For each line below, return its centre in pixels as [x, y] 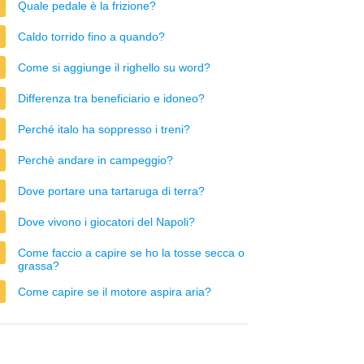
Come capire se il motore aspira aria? [115, 292]
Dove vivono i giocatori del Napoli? [106, 222]
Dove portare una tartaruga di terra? [111, 191]
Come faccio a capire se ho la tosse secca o [131, 253]
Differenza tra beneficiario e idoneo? [111, 98]
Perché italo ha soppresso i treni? [104, 129]
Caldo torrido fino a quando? [91, 37]
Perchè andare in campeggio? [95, 160]
